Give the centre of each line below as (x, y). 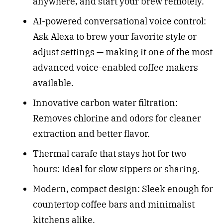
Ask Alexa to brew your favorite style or (114, 37)
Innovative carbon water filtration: (105, 103)
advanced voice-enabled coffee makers (115, 68)
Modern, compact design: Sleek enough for (123, 189)
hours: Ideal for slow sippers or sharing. (116, 169)
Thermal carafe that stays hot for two (109, 154)
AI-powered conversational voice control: (119, 21)
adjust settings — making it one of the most (122, 52)
